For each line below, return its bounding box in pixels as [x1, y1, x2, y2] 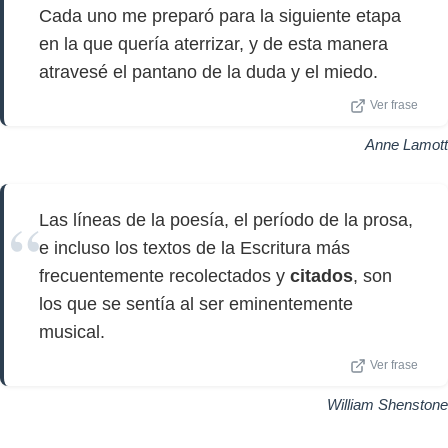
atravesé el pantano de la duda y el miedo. [39, 62, 378, 82]
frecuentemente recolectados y [39, 266, 290, 286]
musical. [39, 322, 105, 342]
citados [290, 266, 353, 286]
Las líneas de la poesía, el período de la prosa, [39, 210, 413, 230]
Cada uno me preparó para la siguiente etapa [39, 6, 401, 26]
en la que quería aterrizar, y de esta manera [39, 34, 388, 54]
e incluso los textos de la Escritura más [39, 238, 350, 258]
